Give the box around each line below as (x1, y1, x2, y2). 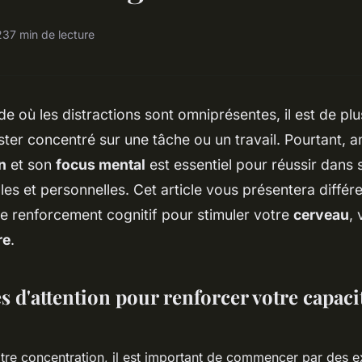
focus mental (56, 155, 145, 173)
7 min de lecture (10, 27, 95, 42)
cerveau (293, 205, 349, 223)
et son (6, 155, 56, 173)
